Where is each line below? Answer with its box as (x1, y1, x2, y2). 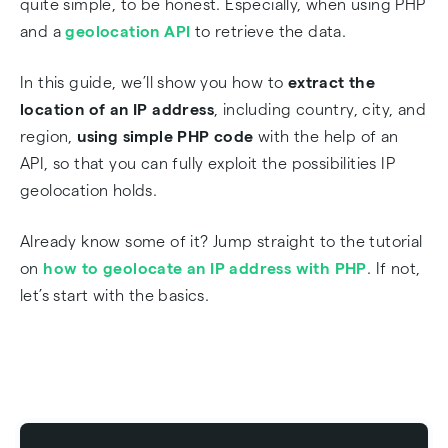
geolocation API (65, 23, 191, 40)
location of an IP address (20, 101, 214, 118)
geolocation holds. (20, 182, 158, 199)
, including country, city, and (214, 101, 426, 118)
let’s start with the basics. (20, 287, 210, 304)
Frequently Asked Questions (52, 36, 256, 53)
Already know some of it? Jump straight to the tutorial (20, 233, 423, 250)
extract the (283, 74, 376, 91)
